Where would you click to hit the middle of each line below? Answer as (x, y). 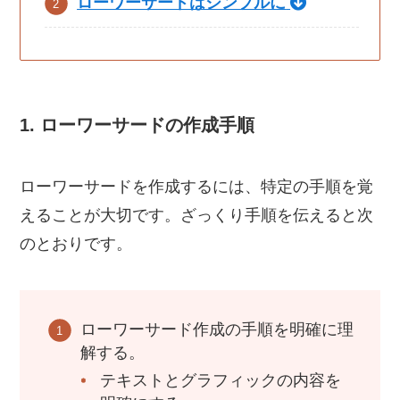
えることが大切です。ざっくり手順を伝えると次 (197, 216)
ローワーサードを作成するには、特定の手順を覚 (197, 187)
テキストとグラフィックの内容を (220, 380)
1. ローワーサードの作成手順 (137, 125)
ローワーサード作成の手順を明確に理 (217, 330)
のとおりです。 (76, 244)
